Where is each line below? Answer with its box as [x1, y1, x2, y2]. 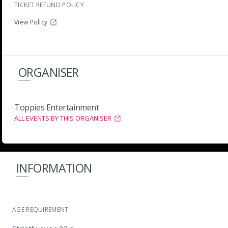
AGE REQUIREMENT [12, 205, 69, 214]
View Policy [14, 18, 48, 26]
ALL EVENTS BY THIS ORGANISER [14, 113, 111, 123]
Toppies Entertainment [14, 102, 99, 113]
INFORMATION [16, 160, 92, 176]
